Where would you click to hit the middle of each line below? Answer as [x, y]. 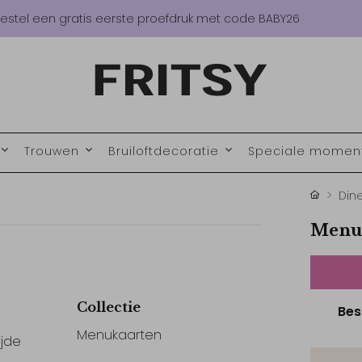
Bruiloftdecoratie [165, 151]
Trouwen [53, 151]
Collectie [109, 307]
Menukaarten [120, 335]
